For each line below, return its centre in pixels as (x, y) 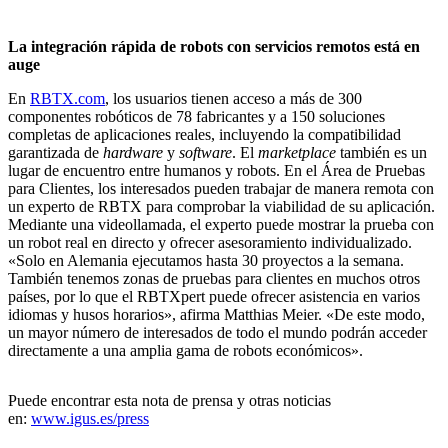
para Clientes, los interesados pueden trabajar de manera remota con (221, 188)
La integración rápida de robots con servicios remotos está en (214, 46)
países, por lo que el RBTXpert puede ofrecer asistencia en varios (214, 296)
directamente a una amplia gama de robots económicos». (185, 350)
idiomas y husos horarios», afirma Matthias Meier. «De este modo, (216, 314)
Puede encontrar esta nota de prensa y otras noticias (169, 400)
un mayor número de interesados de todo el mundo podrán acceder (217, 332)
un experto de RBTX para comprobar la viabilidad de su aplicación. (221, 206)
